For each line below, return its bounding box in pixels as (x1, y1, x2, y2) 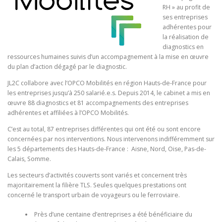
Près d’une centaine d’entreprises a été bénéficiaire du (32, 210, 192, 219)
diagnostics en (162, 43, 204, 51)
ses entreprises (162, 13, 208, 21)
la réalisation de (162, 33, 209, 41)
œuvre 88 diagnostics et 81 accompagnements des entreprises (7, 99, 188, 108)
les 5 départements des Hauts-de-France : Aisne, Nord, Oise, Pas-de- (7, 145, 206, 154)
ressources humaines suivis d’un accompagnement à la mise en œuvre (7, 53, 209, 61)
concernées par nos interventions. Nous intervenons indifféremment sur (7, 135, 215, 144)
